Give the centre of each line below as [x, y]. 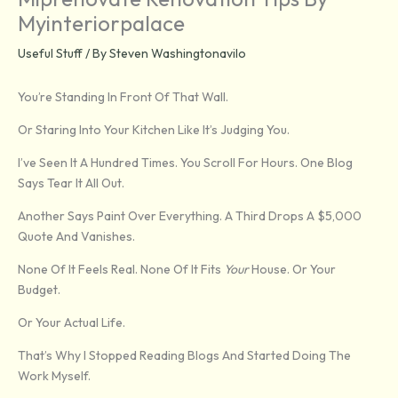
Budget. [39, 290]
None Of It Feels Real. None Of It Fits [121, 270]
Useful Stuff [50, 54]
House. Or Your [292, 270]
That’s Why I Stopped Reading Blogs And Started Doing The [184, 356]
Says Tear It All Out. [71, 183]
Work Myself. [54, 376]
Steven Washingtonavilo [178, 54]
